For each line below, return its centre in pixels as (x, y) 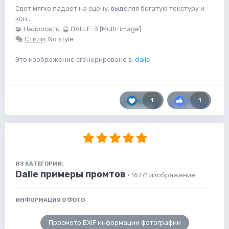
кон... (24, 18)
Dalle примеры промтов (71, 174)
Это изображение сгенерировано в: (75, 59)
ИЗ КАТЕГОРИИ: (40, 164)
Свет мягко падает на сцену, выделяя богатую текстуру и (110, 8)
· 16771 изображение (161, 175)
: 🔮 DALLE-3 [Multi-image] (100, 29)
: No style (59, 39)
